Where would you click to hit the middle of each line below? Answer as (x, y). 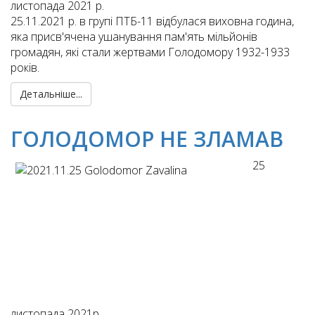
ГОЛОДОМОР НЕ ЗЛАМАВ (147, 139)
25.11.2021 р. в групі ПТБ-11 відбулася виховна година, (152, 21)
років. (25, 68)
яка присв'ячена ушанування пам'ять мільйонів (134, 37)
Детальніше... (51, 94)
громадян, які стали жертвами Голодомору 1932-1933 (150, 52)
